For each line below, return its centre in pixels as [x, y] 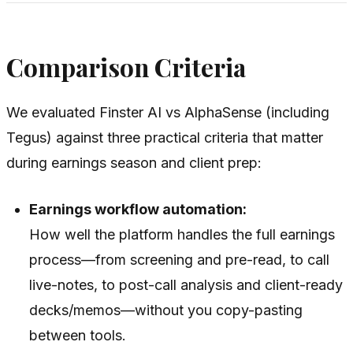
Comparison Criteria [126, 67]
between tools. [78, 336]
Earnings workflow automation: [138, 210]
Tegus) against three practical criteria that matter [165, 138]
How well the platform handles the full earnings [182, 235]
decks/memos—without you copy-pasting [166, 310]
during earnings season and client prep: [134, 163]
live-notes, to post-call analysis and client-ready [186, 285]
